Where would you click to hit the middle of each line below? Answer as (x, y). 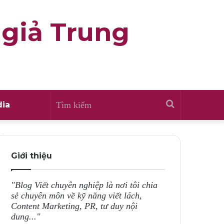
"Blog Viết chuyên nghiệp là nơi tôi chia (84, 185)
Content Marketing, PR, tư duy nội (74, 206)
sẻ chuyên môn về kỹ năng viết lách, (77, 195)
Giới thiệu (32, 156)
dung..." (26, 216)
